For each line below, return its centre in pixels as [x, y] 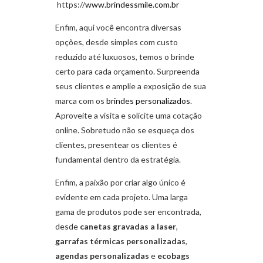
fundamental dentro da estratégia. [118, 160]
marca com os [81, 101]
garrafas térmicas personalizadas [120, 241]
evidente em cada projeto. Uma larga [122, 197]
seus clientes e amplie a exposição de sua [131, 86]
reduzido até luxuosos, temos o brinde [125, 57]
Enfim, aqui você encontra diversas [118, 28]
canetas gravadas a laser [128, 227]
